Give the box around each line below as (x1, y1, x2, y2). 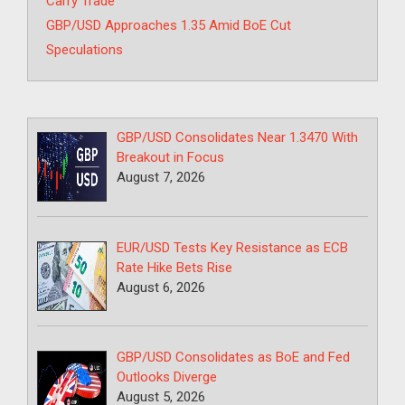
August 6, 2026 (117, 278, 206, 296)
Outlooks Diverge (117, 368, 218, 385)
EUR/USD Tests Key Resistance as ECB (117, 239, 349, 256)
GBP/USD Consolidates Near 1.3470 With (117, 129, 359, 146)
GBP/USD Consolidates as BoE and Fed (117, 348, 351, 365)
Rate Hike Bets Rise (117, 259, 233, 276)
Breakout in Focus (117, 149, 225, 166)
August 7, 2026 (117, 169, 206, 186)
